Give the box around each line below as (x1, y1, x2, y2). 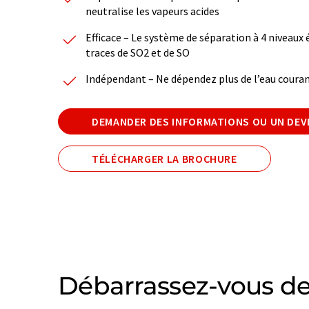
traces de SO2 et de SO (86, 45, 190, 59)
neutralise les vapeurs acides (86, 3, 219, 18)
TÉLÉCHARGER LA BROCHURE (92, 151, 237, 166)
